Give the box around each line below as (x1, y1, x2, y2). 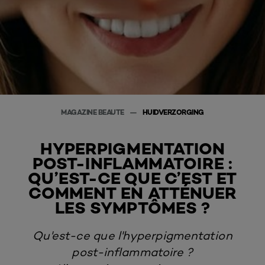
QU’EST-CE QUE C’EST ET (28, 167, 237, 188)
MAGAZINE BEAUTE (61, 107, 126, 117)
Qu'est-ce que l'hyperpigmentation (33, 228, 232, 243)
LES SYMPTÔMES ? (54, 197, 211, 218)
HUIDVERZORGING (142, 107, 204, 117)
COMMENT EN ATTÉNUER (28, 182, 237, 203)
